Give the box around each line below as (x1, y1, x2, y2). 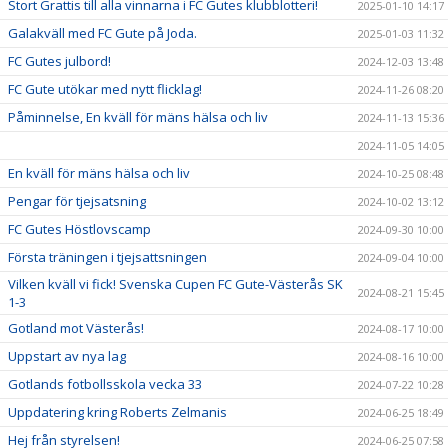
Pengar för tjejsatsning (8, 191, 146, 210)
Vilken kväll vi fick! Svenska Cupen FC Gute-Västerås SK (8, 274, 343, 293)
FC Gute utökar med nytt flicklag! (8, 79, 202, 98)
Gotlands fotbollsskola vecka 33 (8, 374, 202, 393)
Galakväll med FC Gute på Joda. (8, 23, 197, 42)
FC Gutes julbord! (8, 51, 111, 70)
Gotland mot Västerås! (8, 318, 144, 337)
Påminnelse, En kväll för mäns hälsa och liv (8, 107, 268, 126)
